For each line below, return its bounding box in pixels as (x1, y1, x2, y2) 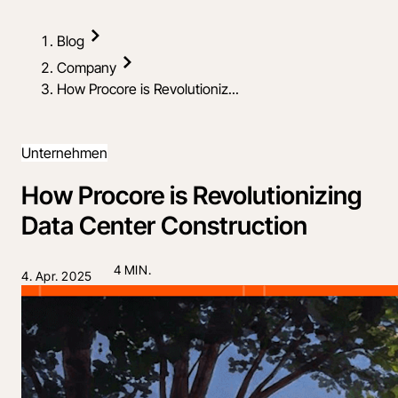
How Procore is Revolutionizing (21, 179, 362, 211)
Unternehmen (21, 144, 107, 162)
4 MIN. (113, 261, 152, 277)
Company (57, 59, 116, 76)
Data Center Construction (21, 210, 307, 241)
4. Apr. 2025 (21, 267, 92, 283)
